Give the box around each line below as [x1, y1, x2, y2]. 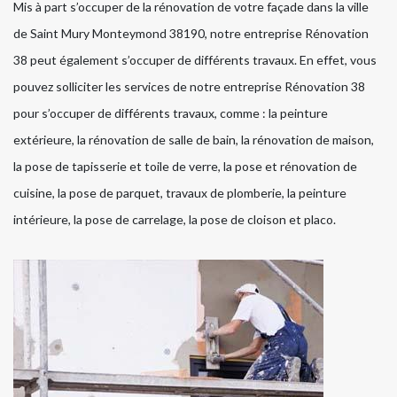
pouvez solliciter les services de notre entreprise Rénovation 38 [13, 78, 365, 94]
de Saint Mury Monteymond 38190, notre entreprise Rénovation [13, 25, 369, 41]
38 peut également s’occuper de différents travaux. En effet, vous [13, 51, 377, 67]
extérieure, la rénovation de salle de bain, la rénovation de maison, [13, 131, 374, 147]
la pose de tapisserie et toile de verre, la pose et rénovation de [13, 158, 357, 174]
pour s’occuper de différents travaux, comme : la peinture [13, 105, 328, 121]
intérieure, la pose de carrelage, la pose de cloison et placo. [13, 211, 336, 227]
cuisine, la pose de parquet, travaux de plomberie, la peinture [13, 184, 346, 200]
